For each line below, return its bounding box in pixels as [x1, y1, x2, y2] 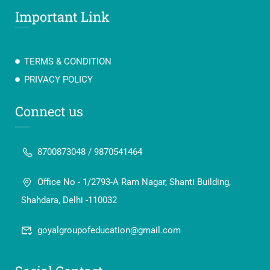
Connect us [15, 102, 83, 120]
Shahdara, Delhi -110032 [21, 195, 117, 206]
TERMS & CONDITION [24, 56, 111, 67]
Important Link [15, 8, 110, 25]
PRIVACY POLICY [24, 74, 93, 85]
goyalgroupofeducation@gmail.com [37, 225, 181, 236]
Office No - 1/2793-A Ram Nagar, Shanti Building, [37, 177, 231, 187]
